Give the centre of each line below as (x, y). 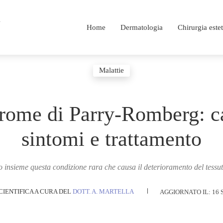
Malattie (111, 70)
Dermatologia (141, 27)
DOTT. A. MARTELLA (103, 192)
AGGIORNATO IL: (186, 192)
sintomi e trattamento (111, 139)
